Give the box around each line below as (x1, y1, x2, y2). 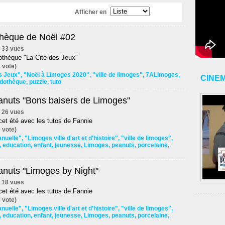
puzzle (29, 78, 47, 86)
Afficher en (75, 9, 106, 16)
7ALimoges (146, 71, 178, 79)
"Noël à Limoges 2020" (24, 71, 89, 79)
